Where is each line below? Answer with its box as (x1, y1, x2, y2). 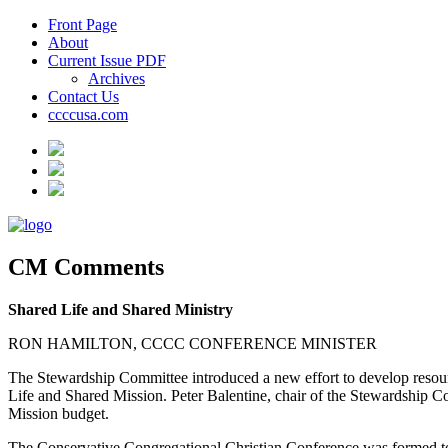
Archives (88, 70, 145, 87)
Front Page (48, 16, 117, 33)
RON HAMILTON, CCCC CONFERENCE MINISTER (8, 334, 377, 352)
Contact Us (48, 88, 119, 105)
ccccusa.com (48, 106, 128, 123)
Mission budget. (8, 404, 109, 422)
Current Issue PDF (48, 52, 166, 69)
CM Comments (8, 253, 164, 280)
